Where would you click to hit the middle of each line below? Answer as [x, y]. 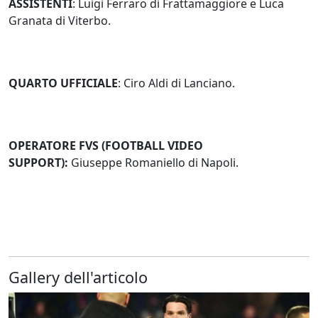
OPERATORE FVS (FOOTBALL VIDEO [106, 145]
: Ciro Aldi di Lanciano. [176, 83]
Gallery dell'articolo [78, 277]
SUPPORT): [40, 162]
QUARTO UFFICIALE [63, 83]
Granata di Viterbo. [60, 20]
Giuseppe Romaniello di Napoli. [155, 162]
